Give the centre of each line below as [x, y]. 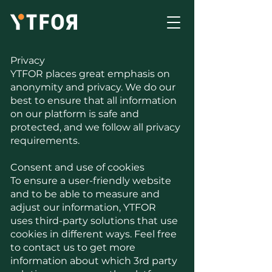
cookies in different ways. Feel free [93, 234]
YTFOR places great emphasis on [90, 74]
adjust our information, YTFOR [83, 207]
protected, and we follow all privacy [95, 127]
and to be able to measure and [85, 194]
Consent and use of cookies [77, 167]
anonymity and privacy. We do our [93, 87]
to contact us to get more [73, 247]
